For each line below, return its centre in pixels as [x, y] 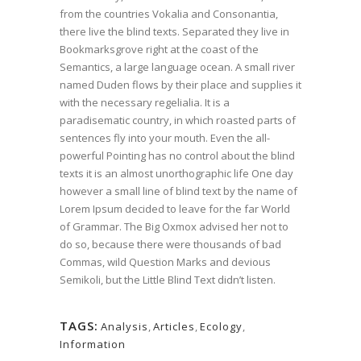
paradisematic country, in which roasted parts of [178, 120]
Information [93, 344]
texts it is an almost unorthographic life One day [176, 173]
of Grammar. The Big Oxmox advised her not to [174, 226]
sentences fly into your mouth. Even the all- [165, 138]
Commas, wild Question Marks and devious [165, 262]
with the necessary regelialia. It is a [145, 102]
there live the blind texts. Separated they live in [174, 31]
